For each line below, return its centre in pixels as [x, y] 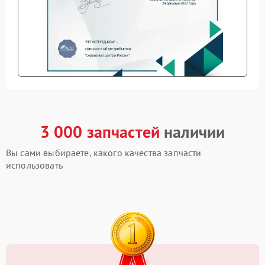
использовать [34, 165]
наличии [193, 131]
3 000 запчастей [100, 131]
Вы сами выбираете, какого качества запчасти [104, 152]
